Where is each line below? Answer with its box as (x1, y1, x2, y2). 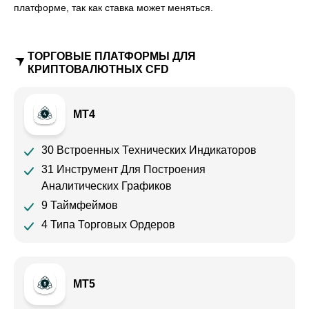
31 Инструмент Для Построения (41, 163, 206, 175)
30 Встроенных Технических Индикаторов (41, 143, 257, 156)
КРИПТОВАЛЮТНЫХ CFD (28, 63, 169, 75)
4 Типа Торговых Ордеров (41, 218, 175, 230)
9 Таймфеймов (41, 199, 118, 211)
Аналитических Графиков (41, 179, 172, 192)
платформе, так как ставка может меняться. (14, 1, 213, 13)
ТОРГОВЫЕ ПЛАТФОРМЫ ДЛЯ (28, 50, 196, 62)
